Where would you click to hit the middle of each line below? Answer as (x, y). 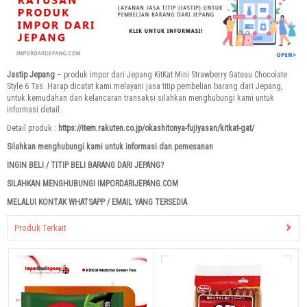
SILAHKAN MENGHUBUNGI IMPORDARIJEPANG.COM (93, 184)
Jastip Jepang (31, 75)
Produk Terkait (40, 228)
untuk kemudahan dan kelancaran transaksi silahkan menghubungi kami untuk (140, 98)
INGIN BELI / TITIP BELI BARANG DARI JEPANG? (85, 165)
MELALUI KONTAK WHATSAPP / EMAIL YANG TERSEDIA (97, 202)
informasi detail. (34, 110)
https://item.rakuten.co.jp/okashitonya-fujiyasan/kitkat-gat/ (156, 128)
